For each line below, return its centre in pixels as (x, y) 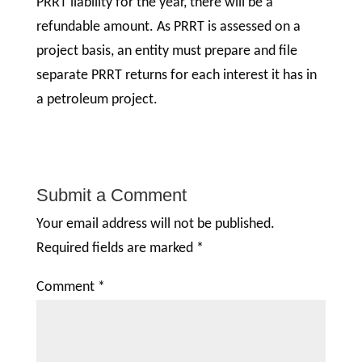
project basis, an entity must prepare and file (166, 52)
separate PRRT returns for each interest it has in (176, 76)
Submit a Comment (111, 196)
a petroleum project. (98, 100)
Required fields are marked (116, 249)
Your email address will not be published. (155, 225)
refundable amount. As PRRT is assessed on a (168, 27)
